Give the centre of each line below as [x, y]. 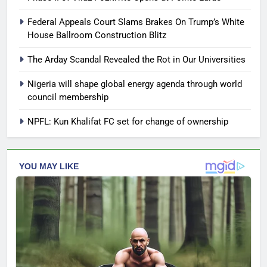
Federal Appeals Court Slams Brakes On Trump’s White [136, 22]
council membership [68, 97]
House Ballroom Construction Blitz [97, 35]
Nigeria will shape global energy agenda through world [135, 84]
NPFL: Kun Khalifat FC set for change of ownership [128, 122]
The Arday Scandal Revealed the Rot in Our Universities [136, 60]
